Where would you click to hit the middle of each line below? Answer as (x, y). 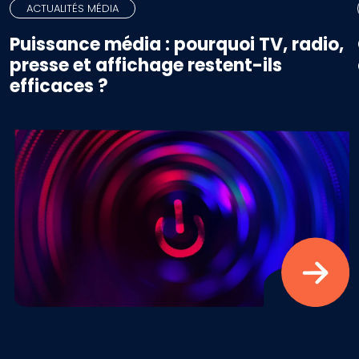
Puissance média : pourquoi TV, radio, (177, 45)
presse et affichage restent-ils (146, 66)
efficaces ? (59, 87)
